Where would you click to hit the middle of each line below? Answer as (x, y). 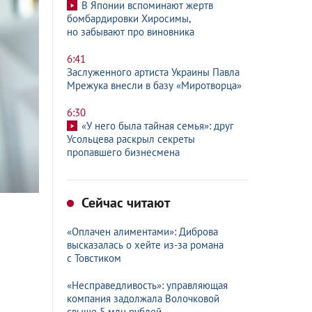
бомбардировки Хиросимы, (128, 18)
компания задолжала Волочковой (143, 298)
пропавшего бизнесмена (123, 152)
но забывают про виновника (131, 32)
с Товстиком (94, 258)
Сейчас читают (124, 203)
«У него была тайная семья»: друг (158, 126)
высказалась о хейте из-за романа (145, 245)
